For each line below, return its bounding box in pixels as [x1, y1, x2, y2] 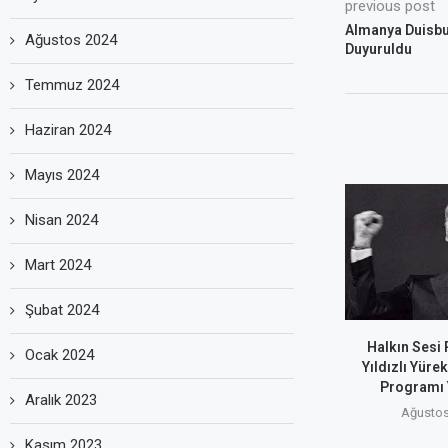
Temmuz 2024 [25, 75, 119, 94]
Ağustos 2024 [25, 30, 117, 49]
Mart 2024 [25, 255, 91, 274]
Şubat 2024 [25, 300, 99, 319]
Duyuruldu [344, 40, 412, 57]
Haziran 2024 [25, 120, 111, 139]
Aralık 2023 [25, 390, 97, 409]
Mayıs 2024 [25, 165, 99, 184]
